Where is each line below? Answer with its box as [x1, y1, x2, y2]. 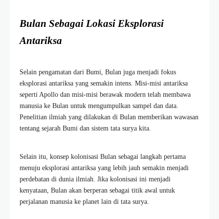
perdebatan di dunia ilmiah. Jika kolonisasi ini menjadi [20, 175, 171, 183]
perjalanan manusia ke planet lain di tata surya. [20, 197, 149, 205]
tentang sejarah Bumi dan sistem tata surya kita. [20, 124, 151, 132]
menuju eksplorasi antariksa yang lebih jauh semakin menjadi [20, 164, 189, 172]
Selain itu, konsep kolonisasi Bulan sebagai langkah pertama [20, 153, 186, 160]
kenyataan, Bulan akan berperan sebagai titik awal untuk [20, 186, 175, 194]
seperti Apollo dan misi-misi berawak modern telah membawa [20, 90, 191, 98]
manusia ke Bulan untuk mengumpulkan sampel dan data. [20, 102, 178, 109]
